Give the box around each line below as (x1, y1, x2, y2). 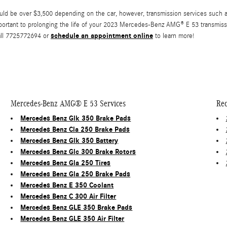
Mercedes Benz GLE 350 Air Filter (20, 214, 125, 223)
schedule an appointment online (51, 31, 153, 41)
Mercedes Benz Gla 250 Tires (20, 159, 111, 168)
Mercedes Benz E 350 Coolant (20, 181, 114, 190)
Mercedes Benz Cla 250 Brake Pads (20, 125, 130, 134)
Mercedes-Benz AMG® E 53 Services (11, 99, 126, 109)
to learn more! (153, 32, 194, 41)
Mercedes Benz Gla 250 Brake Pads (20, 170, 131, 179)
